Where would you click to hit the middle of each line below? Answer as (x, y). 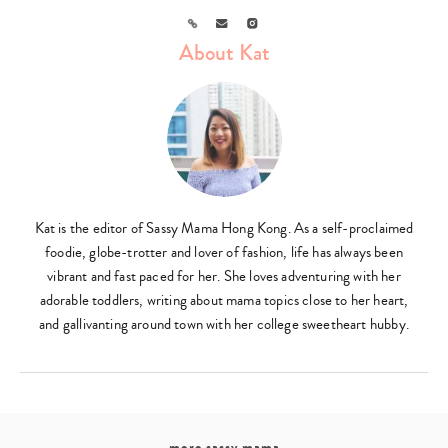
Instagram (279, 21)
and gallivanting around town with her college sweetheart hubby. (224, 325)
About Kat (224, 53)
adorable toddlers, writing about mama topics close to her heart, (224, 301)
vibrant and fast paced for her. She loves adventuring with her (224, 277)
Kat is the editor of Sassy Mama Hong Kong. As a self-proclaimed (224, 229)
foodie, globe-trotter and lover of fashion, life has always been (224, 253)
